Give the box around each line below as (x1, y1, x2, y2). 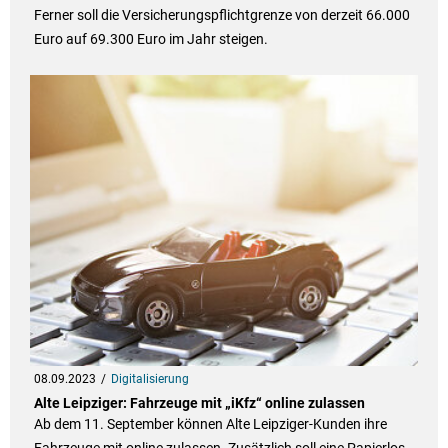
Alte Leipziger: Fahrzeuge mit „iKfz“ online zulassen (33, 395, 365, 412)
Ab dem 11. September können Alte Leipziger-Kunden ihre (33, 416, 387, 433)
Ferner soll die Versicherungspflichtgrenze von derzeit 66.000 (33, 7, 410, 24)
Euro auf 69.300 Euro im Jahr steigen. (33, 31, 271, 48)
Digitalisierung (110, 372, 189, 387)
